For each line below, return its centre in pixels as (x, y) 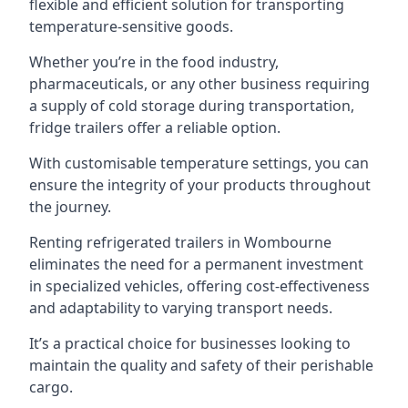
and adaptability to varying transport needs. (181, 308)
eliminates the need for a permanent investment (196, 264)
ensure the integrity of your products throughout (200, 185)
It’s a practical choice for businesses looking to (190, 343)
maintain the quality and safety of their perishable (201, 365)
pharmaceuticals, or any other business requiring (199, 84)
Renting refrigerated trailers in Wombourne (180, 242)
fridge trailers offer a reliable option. (155, 127)
